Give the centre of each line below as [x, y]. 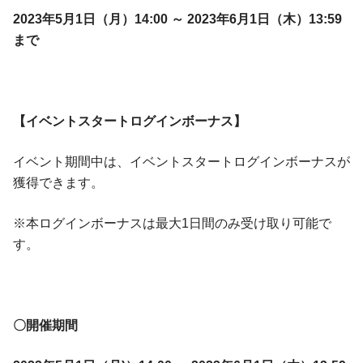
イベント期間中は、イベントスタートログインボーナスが [181, 162]
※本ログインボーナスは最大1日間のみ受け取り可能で [172, 224]
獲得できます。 [58, 183]
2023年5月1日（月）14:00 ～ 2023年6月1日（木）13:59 [177, 19]
